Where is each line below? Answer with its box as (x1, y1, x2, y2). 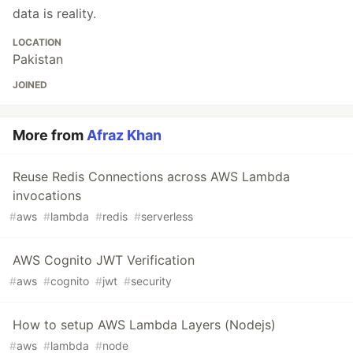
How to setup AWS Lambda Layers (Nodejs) (13, 317, 276, 333)
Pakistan (13, 51, 63, 68)
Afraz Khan (87, 127, 162, 144)
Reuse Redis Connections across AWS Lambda (13, 169, 290, 185)
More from (13, 127, 87, 144)
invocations (13, 188, 81, 204)
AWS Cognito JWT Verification (13, 252, 195, 269)
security (131, 274, 172, 288)
